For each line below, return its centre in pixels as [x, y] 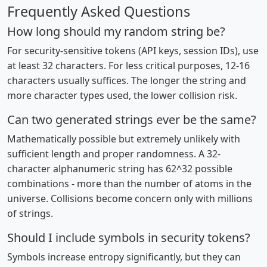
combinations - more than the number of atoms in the [129, 184]
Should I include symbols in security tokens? [129, 237]
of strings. [30, 213]
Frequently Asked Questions [99, 11]
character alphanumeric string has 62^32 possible [120, 169]
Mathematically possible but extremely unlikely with [124, 139]
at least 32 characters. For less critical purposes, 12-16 [128, 66]
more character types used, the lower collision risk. [122, 95]
